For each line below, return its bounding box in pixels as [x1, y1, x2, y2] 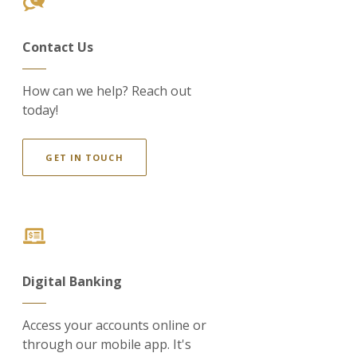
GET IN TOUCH [45, 151, 124, 163]
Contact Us [22, 38, 94, 56]
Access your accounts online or [22, 316, 207, 334]
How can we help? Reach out [22, 82, 192, 100]
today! [22, 101, 59, 119]
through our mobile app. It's [22, 335, 192, 353]
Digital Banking [22, 273, 123, 290]
